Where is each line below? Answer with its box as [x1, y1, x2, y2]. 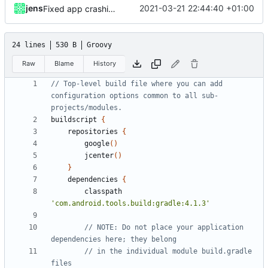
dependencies [68, 175, 118, 184]
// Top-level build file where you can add [51, 80, 223, 89]
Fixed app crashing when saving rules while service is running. [108, 3, 115, 14]
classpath [84, 187, 122, 196]
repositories [68, 127, 118, 136]
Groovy [87, 40, 112, 49]
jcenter [84, 151, 114, 160]
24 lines [12, 40, 45, 49]
